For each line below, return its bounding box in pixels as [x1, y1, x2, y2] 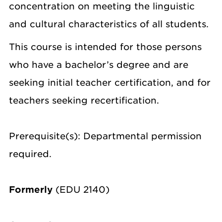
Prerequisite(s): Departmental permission [9, 131, 202, 141]
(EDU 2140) [53, 184, 110, 195]
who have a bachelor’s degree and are [9, 59, 188, 70]
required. [9, 149, 52, 159]
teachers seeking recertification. [9, 95, 162, 106]
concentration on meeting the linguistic [9, 1, 195, 11]
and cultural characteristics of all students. [9, 19, 212, 29]
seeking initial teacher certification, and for [9, 77, 211, 88]
